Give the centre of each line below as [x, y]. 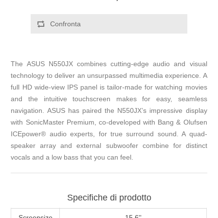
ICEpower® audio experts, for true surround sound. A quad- [109, 134]
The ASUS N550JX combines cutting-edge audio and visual [109, 64]
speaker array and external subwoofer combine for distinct [109, 146]
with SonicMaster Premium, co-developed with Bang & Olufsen [109, 122]
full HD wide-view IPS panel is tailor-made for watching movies [109, 87]
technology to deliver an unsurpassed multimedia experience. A [109, 76]
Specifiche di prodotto [109, 198]
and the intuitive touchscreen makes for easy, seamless [109, 99]
